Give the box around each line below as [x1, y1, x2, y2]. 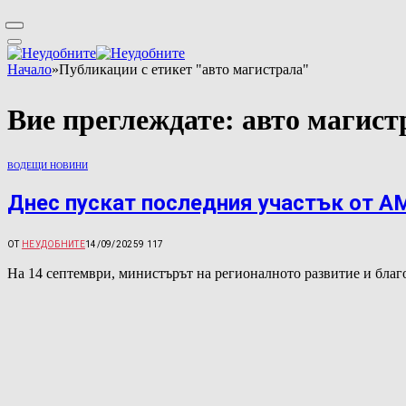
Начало [7, 61, 52, 77]
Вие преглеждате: [7, 102, 242, 136]
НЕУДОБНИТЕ [21, 238, 85, 249]
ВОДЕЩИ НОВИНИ [7, 160, 88, 171]
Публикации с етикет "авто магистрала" [59, 61, 309, 77]
